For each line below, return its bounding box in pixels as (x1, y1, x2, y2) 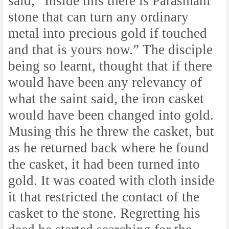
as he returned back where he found (8, 140, 209, 156)
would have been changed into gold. (8, 107, 214, 123)
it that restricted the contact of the (8, 189, 199, 205)
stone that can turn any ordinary (8, 9, 189, 25)
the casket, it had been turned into (8, 156, 200, 172)
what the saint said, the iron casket (8, 91, 204, 107)
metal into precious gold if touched (8, 26, 207, 41)
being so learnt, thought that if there (8, 58, 212, 74)
